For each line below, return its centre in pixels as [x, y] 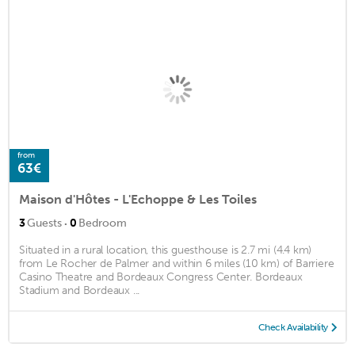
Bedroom [103, 223]
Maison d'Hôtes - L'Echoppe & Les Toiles [138, 200]
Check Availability [293, 328]
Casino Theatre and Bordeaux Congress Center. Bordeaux [161, 277]
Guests [44, 223]
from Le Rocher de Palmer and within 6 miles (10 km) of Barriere [177, 264]
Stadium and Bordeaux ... [80, 291]
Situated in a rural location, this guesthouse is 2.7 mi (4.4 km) [166, 250]
